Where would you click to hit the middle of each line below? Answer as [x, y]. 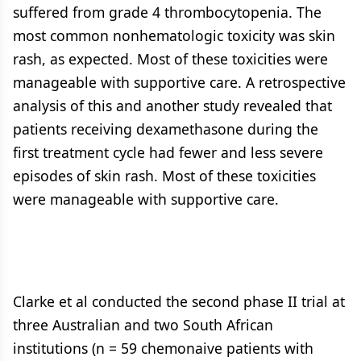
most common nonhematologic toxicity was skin [174, 35]
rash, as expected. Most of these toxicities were [170, 59]
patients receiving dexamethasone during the [166, 129]
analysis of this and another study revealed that [172, 106]
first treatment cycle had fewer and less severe [168, 152]
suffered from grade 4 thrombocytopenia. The [167, 12]
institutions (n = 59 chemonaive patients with [163, 348]
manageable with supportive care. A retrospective [179, 82]
